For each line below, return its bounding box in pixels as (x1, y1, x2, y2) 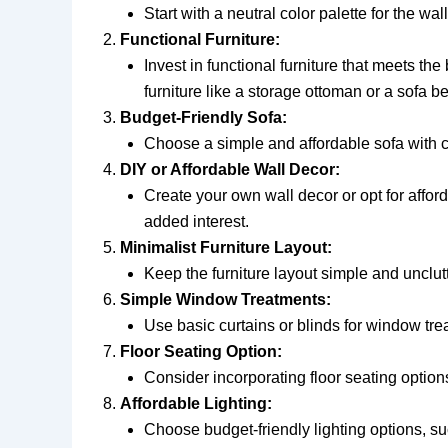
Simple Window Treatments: (120, 290, 331, 308)
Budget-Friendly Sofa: (120, 108, 287, 126)
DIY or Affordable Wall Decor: (120, 160, 340, 178)
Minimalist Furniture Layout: (120, 238, 332, 256)
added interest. (144, 212, 249, 230)
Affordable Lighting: (120, 394, 272, 412)
